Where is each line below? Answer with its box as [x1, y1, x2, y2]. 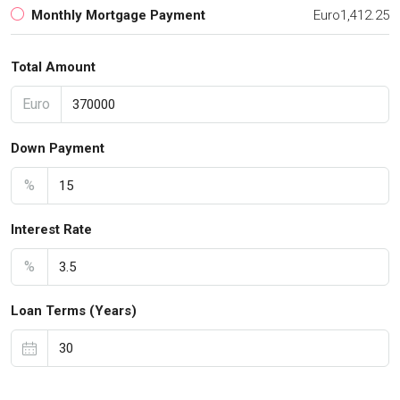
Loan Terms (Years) [11, 303, 137, 320]
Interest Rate [11, 221, 92, 238]
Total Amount [11, 59, 96, 76]
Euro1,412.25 [313, 7, 389, 24]
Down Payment [11, 140, 104, 157]
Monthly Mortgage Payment [31, 7, 205, 24]
